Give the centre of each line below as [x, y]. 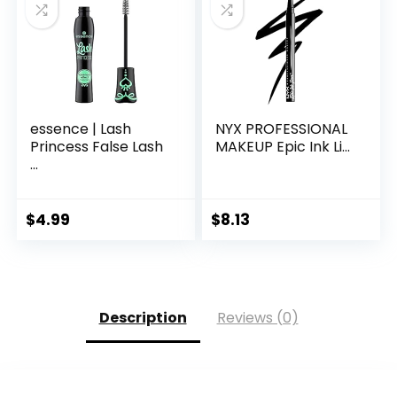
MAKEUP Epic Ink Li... [283, 147]
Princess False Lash [97, 147]
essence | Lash [81, 129]
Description [143, 318]
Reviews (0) [257, 318]
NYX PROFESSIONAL [282, 129]
